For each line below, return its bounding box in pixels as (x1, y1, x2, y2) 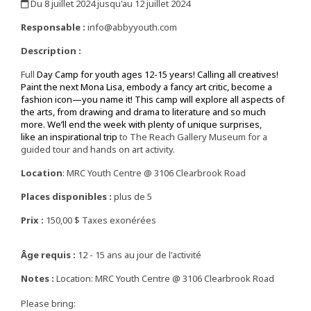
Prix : (21, 214, 44, 227)
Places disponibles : (21, 190, 112, 203)
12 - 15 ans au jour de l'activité (76, 249, 201, 262)
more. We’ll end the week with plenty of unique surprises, (21, 118, 262, 131)
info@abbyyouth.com (85, 21, 177, 34)
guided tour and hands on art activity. (21, 143, 175, 156)
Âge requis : (21, 249, 76, 262)
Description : (21, 44, 81, 58)
